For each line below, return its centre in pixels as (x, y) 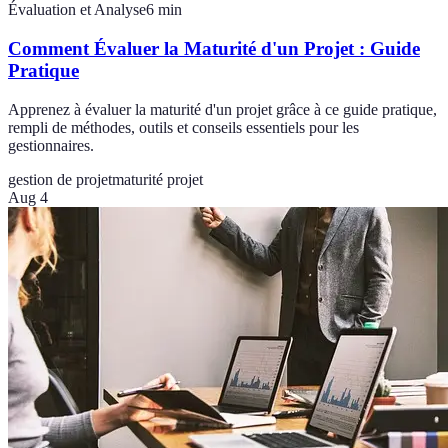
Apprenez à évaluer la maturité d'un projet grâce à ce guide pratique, (222, 109)
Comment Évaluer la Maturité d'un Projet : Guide (214, 48)
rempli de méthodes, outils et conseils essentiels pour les (183, 127)
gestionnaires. (51, 145)
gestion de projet (60, 179)
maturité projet (157, 179)
